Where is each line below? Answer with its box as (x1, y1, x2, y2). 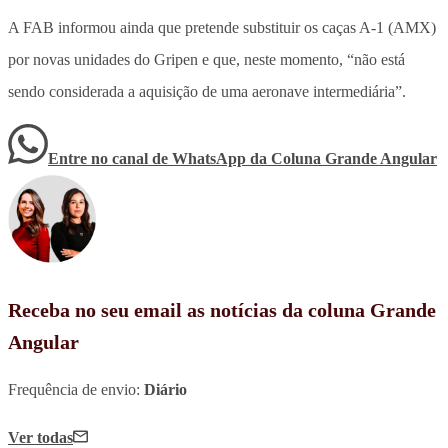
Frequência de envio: (8, 380, 144, 398)
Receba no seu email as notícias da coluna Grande (8, 298, 436, 321)
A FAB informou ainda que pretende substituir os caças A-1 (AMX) (8, 18, 436, 36)
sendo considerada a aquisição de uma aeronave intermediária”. (8, 82, 406, 100)
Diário (144, 380, 187, 398)
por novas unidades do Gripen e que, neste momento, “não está (8, 50, 405, 68)
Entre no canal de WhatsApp (48, 149, 250, 167)
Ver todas (8, 428, 73, 446)
